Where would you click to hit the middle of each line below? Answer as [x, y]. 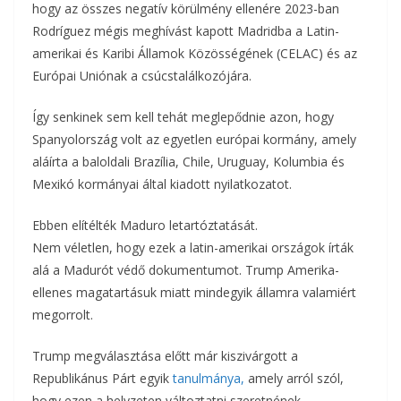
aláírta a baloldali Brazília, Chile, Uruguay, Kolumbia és [188, 162]
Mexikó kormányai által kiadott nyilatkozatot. [162, 184]
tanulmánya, [209, 379]
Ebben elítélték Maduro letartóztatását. [145, 226]
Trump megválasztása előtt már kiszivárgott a [165, 356]
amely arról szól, [294, 379]
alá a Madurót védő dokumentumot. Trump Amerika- [186, 270]
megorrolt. [63, 315]
